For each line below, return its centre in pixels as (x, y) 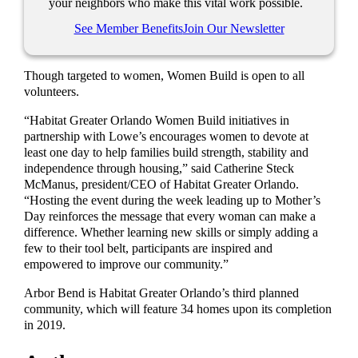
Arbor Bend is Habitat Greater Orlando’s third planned (162, 294)
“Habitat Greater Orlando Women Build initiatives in (157, 121)
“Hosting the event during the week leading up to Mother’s (173, 201)
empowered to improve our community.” (127, 265)
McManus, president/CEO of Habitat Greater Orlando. (162, 185)
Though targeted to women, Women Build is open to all (165, 76)
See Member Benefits (128, 29)
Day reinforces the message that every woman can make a (170, 217)
